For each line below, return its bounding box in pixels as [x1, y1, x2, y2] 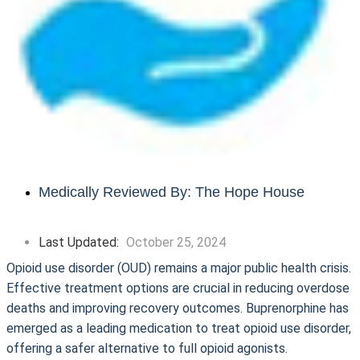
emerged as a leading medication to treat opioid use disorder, [6, 321, 351, 336]
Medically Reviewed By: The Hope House [39, 184, 305, 200]
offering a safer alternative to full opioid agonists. [6, 341, 288, 356]
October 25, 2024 [126, 235, 226, 250]
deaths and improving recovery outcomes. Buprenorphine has [6, 301, 349, 316]
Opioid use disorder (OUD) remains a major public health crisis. [6, 260, 351, 276]
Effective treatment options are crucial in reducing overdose [6, 280, 350, 296]
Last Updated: [39, 235, 122, 250]
